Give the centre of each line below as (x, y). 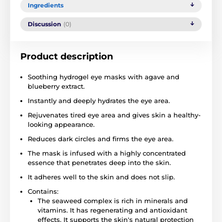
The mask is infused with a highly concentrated (107, 153)
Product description (67, 56)
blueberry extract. (56, 86)
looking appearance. (61, 124)
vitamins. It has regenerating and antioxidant (112, 210)
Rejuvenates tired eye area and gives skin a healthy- (114, 115)
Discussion (44, 24)
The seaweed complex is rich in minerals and (113, 200)
